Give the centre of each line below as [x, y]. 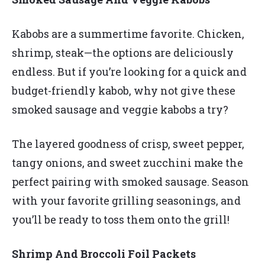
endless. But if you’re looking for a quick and [129, 71]
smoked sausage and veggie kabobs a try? [121, 109]
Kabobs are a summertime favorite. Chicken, [128, 33]
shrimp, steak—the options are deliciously [123, 52]
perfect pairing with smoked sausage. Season [130, 181]
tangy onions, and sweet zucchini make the [127, 162]
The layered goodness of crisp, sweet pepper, [128, 143]
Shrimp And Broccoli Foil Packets [105, 253]
